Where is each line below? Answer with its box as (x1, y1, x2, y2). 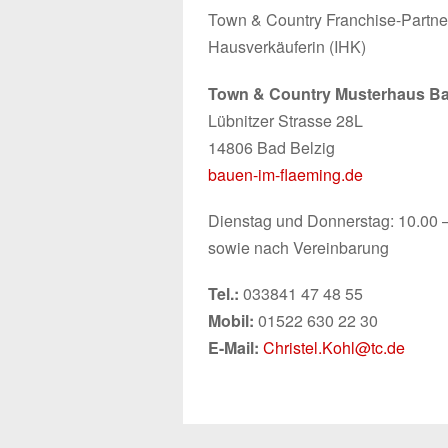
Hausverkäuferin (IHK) (208, 35, 366, 59)
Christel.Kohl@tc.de (263, 335, 405, 359)
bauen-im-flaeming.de (208, 162, 363, 186)
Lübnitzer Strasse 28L (208, 108, 363, 132)
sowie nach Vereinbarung (208, 235, 389, 259)
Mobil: (208, 308, 258, 332)
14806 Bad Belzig (208, 135, 335, 159)
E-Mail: (208, 335, 263, 359)
